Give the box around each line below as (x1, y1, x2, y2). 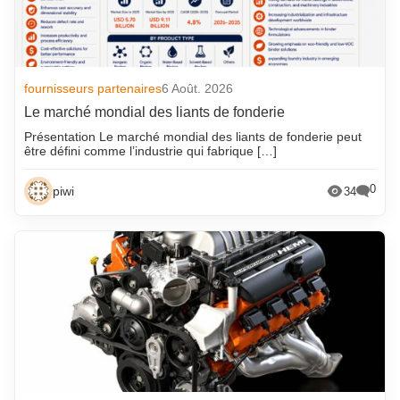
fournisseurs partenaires (24, 81, 162, 96)
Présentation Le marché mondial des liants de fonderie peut (24, 129, 362, 145)
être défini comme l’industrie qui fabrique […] (24, 144, 278, 159)
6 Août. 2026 (162, 81, 234, 96)
